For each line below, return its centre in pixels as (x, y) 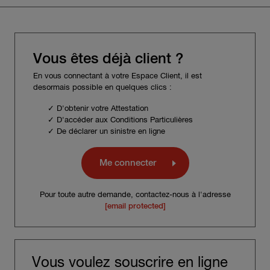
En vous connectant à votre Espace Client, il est (118, 76)
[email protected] (135, 206)
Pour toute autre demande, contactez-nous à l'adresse (135, 195)
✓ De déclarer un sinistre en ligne (106, 132)
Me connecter (127, 163)
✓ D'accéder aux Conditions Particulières (120, 121)
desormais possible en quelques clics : (102, 87)
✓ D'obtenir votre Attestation (98, 109)
